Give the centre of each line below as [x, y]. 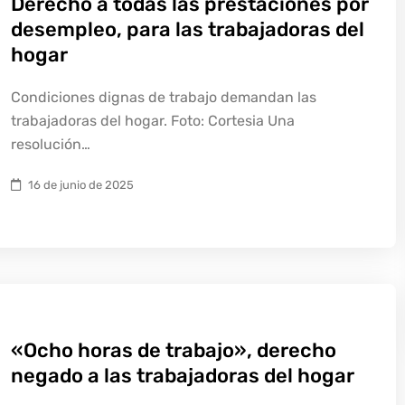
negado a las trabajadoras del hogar [183, 376]
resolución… [51, 144]
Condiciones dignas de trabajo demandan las [164, 97]
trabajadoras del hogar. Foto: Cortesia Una [153, 121]
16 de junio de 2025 [81, 185]
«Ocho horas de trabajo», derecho [174, 350]
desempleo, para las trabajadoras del [188, 29]
